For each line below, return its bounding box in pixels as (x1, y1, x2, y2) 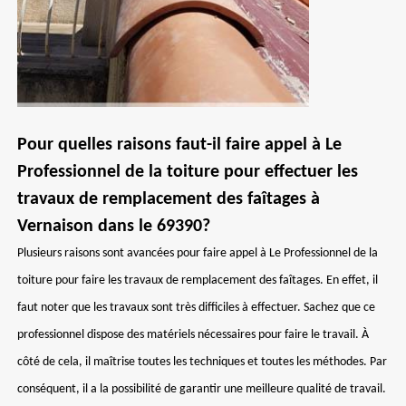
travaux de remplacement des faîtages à (17, 190, 320, 208)
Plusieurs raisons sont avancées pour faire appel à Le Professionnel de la (17, 246, 378, 260)
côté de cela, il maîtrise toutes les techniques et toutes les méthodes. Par (17, 355, 387, 369)
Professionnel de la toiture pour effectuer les (17, 163, 358, 181)
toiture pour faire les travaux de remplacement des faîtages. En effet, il (17, 274, 378, 287)
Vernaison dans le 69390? (17, 217, 210, 236)
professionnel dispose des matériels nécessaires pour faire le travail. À (17, 328, 369, 342)
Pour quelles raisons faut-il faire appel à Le (17, 136, 342, 154)
